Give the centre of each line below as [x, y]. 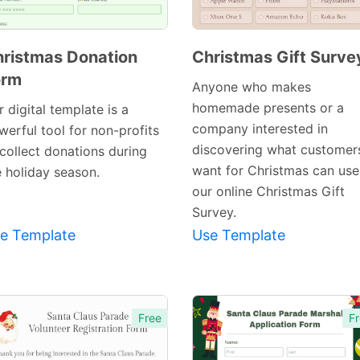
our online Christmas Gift [268, 192]
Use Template [239, 235]
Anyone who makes [252, 87]
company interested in [260, 129]
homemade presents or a [268, 108]
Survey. [214, 213]
